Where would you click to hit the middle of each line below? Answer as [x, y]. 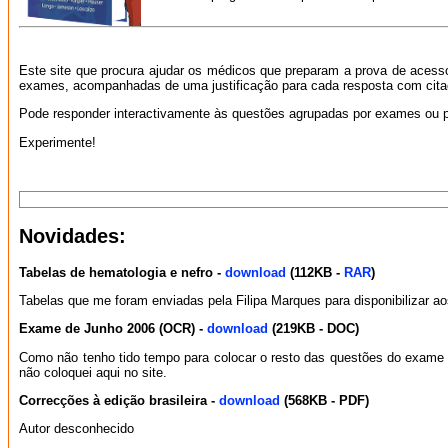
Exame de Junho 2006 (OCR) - [113, 329]
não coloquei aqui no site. [93, 372]
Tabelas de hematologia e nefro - [122, 272]
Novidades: [72, 235]
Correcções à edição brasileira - [119, 400]
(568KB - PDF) [324, 400]
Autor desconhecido [76, 429]
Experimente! [57, 142]
